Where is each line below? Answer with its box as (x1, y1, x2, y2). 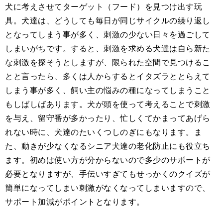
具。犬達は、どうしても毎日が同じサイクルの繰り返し (5, 14, 211, 26)
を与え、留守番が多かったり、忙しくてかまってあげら (5, 112, 211, 124)
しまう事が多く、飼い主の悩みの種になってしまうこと (5, 84, 211, 96)
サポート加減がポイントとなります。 (5, 196, 145, 208)
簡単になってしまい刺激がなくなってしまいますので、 (5, 182, 211, 194)
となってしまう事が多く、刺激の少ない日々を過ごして (5, 28, 211, 40)
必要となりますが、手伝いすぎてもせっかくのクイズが (5, 168, 211, 180)
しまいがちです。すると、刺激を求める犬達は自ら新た (5, 42, 211, 54)
